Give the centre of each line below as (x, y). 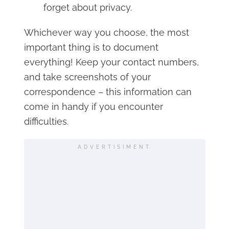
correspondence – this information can (108, 92)
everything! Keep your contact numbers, (111, 62)
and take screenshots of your (87, 77)
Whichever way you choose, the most (106, 32)
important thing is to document (91, 47)
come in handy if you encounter (93, 107)
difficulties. (46, 121)
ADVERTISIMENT (114, 147)
